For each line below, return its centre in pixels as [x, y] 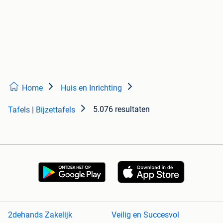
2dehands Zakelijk [40, 215]
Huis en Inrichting [91, 88]
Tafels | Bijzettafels [42, 110]
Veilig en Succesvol [145, 215]
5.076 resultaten [121, 109]
